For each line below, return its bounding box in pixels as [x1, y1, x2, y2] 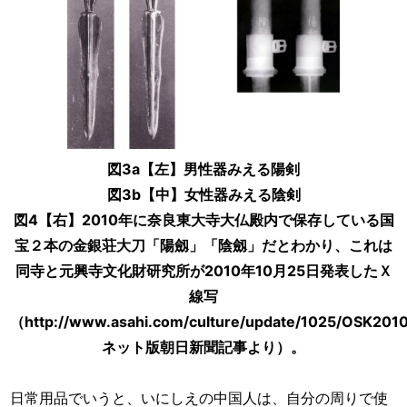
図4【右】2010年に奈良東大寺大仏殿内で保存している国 [13, 210, 394, 229]
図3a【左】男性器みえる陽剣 [107, 159, 300, 178]
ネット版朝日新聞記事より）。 [102, 337, 305, 356]
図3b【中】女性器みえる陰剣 [106, 184, 301, 203]
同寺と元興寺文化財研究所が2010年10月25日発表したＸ [15, 261, 392, 280]
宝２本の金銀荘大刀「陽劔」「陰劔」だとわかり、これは [15, 235, 392, 254]
